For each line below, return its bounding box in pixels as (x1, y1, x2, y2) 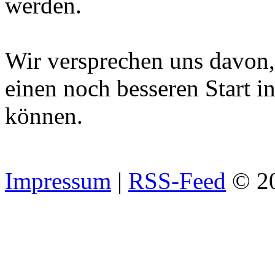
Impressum (5, 168, 111, 195)
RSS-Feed (128, 168, 226, 195)
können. (5, 103, 83, 130)
